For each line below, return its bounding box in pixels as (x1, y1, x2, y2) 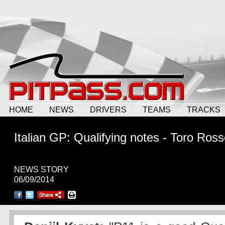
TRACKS (187, 105, 220, 114)
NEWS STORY (14, 165, 69, 174)
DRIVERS (90, 105, 127, 114)
